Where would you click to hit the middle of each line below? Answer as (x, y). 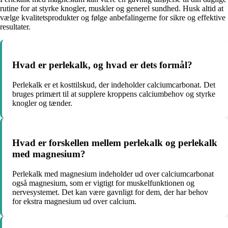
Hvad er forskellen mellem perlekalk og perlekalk (115, 143)
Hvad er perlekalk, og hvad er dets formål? (102, 65)
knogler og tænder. (42, 103)
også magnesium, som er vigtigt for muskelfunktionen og (103, 183)
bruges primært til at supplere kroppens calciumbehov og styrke (114, 94)
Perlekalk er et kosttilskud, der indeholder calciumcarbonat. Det (114, 84)
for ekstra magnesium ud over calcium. (74, 202)
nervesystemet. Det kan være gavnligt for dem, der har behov (110, 192)
